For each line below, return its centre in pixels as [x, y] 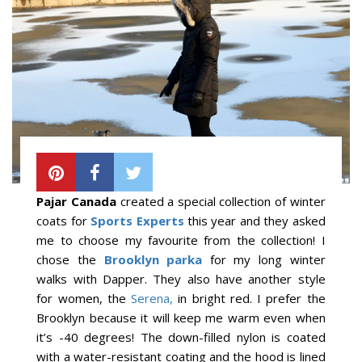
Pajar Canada [77, 202]
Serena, [155, 299]
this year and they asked [257, 221]
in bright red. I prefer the [252, 299]
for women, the [84, 299]
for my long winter [264, 260]
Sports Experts [137, 221]
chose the [70, 260]
